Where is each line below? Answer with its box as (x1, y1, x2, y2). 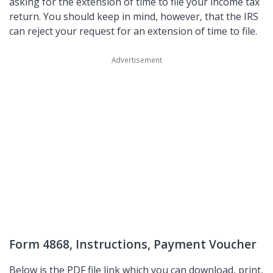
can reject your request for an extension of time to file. (9, 24, 257, 38)
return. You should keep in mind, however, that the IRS (9, 9, 258, 23)
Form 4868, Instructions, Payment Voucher (9, 235, 257, 252)
